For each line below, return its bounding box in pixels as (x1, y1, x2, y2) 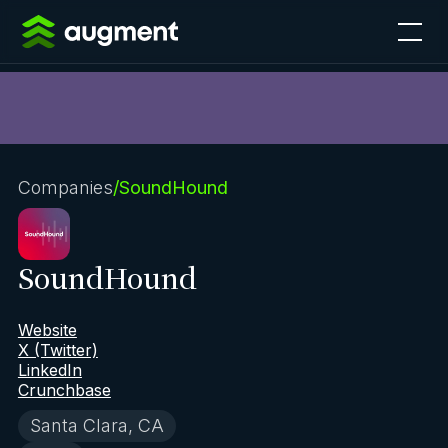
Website (17, 320, 77, 340)
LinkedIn (17, 360, 82, 380)
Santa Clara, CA (29, 415, 164, 436)
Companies (17, 177, 113, 198)
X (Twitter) (17, 340, 98, 360)
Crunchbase (17, 380, 111, 400)
